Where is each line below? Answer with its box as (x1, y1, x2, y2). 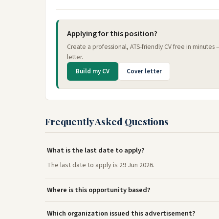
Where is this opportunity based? (47, 184, 151, 195)
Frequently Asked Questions (45, 114, 169, 128)
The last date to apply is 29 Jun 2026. (47, 160, 154, 170)
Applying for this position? (67, 28, 157, 39)
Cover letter (127, 66, 162, 76)
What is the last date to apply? (47, 145, 145, 155)
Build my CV (76, 66, 109, 76)
